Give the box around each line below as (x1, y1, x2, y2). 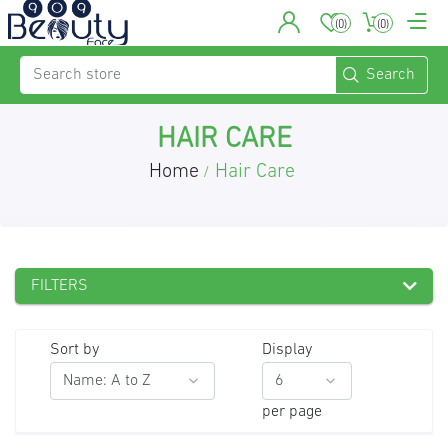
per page (261, 404, 322, 420)
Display (261, 342, 312, 358)
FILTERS (31, 278, 88, 294)
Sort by (49, 342, 99, 358)
